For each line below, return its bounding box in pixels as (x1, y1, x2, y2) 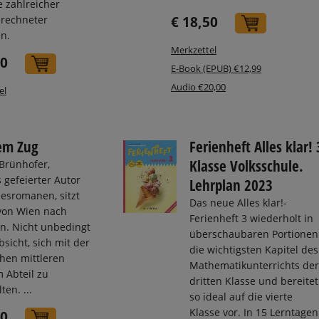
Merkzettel (171, 43, 217, 57)
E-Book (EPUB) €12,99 (171, 62, 262, 75)
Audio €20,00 (171, 80, 226, 94)
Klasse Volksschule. (189, 155, 303, 176)
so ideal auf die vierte (189, 289, 293, 303)
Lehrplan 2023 (189, 174, 273, 195)
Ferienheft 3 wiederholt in (189, 211, 313, 225)
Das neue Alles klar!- (189, 195, 287, 209)
